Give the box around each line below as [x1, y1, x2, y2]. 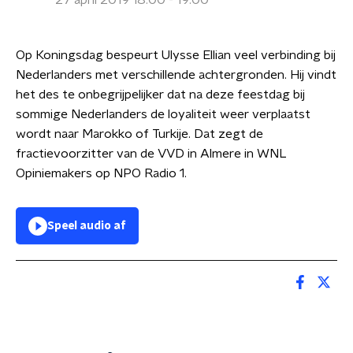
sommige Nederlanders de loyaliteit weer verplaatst [16, 108, 310, 121]
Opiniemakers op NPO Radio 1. [16, 167, 187, 180]
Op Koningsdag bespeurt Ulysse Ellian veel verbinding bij [16, 49, 336, 61]
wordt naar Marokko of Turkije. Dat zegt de [16, 128, 263, 140]
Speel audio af [47, 221, 126, 232]
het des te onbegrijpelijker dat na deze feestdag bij [16, 88, 305, 101]
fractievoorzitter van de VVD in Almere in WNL [16, 147, 287, 160]
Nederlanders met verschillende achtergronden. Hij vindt [16, 69, 336, 81]
